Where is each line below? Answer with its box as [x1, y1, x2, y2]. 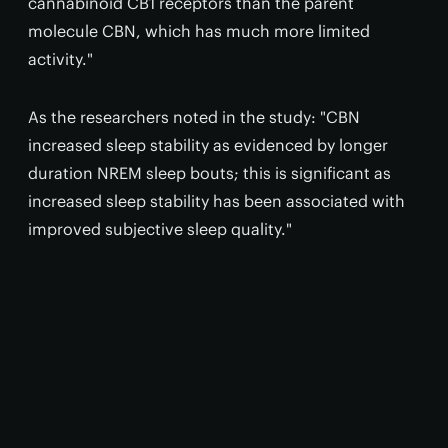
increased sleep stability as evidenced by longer [28, 134, 388, 155]
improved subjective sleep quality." [28, 218, 292, 239]
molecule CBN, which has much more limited [28, 20, 370, 41]
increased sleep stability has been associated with [28, 190, 405, 211]
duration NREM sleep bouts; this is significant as [28, 162, 391, 183]
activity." [28, 48, 93, 69]
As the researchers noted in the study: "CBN [28, 106, 360, 127]
